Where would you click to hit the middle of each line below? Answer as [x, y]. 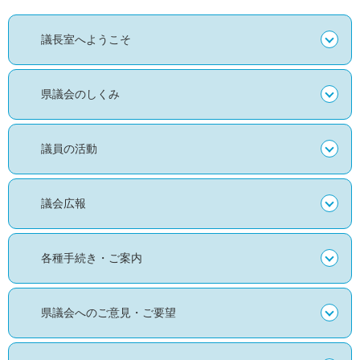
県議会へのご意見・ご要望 [108, 312]
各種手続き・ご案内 [92, 258]
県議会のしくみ [80, 94]
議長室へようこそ [86, 39]
